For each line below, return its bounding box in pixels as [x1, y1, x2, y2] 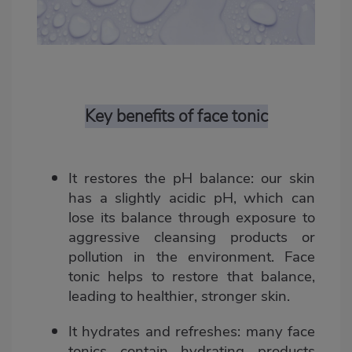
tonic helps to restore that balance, [68, 266, 315, 288]
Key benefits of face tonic [84, 104, 268, 129]
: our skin [251, 168, 315, 189]
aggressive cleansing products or [68, 227, 315, 248]
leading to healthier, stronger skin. [68, 286, 290, 307]
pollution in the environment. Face [68, 247, 315, 268]
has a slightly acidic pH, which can [68, 188, 315, 209]
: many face [237, 321, 316, 343]
